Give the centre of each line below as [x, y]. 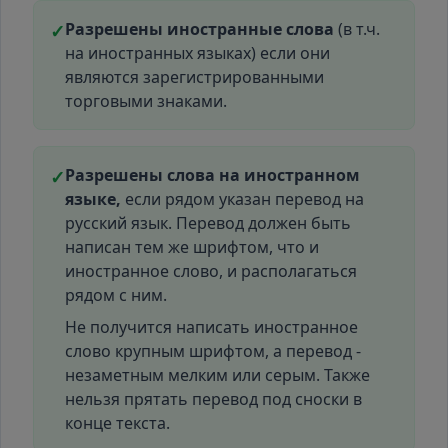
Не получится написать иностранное [211, 327]
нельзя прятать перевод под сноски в [213, 399]
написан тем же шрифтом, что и [192, 247]
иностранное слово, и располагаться [211, 271]
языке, [93, 199]
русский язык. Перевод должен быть [208, 223]
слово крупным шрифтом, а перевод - [213, 351]
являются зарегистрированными [194, 77]
